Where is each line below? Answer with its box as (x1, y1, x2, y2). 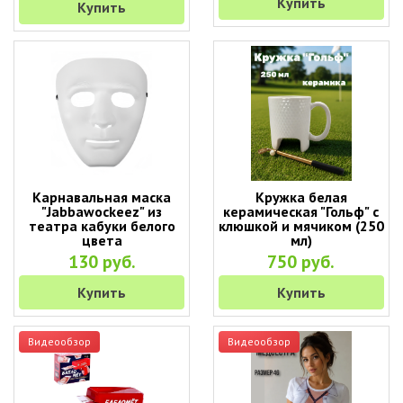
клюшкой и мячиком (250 (218, 217, 384, 235)
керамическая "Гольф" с (223, 202, 380, 220)
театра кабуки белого (28, 217, 175, 235)
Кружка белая (255, 188, 347, 206)
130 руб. (67, 250, 136, 273)
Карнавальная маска (32, 188, 172, 206)
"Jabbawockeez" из (41, 202, 163, 220)
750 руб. (267, 250, 336, 273)
